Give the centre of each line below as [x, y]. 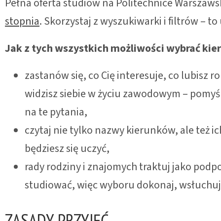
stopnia [22, 21]
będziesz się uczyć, [67, 148]
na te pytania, [56, 112]
